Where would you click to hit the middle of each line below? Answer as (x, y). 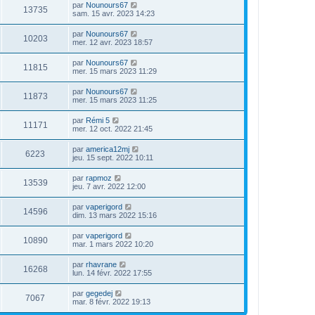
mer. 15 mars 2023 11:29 (115, 71)
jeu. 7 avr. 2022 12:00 (109, 186)
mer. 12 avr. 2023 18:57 (112, 42)
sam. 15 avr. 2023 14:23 (114, 13)
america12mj (108, 149)
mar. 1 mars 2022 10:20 (113, 244)
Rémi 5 (98, 120)
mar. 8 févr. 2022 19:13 (111, 302)
